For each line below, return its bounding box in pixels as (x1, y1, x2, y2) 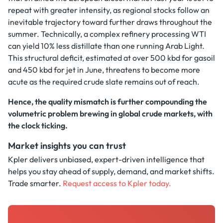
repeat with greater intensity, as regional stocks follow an (8, 5, 210, 15)
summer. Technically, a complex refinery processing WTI (8, 29, 206, 39)
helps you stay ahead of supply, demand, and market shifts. (8, 166, 215, 177)
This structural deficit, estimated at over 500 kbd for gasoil (8, 53, 215, 63)
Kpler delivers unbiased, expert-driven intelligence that (8, 154, 205, 165)
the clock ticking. (8, 120, 68, 130)
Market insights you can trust (8, 140, 126, 151)
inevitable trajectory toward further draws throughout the (8, 17, 212, 27)
